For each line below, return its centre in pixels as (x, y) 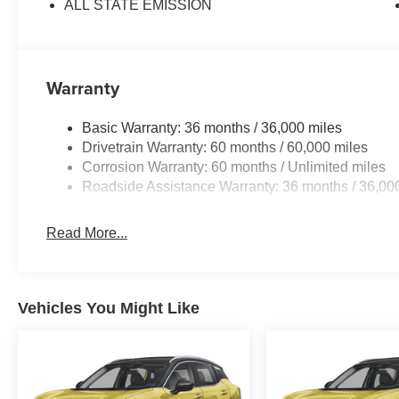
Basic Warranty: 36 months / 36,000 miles (212, 127)
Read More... (87, 232)
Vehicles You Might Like (109, 308)
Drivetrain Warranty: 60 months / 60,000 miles (225, 147)
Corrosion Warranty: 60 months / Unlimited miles (234, 167)
